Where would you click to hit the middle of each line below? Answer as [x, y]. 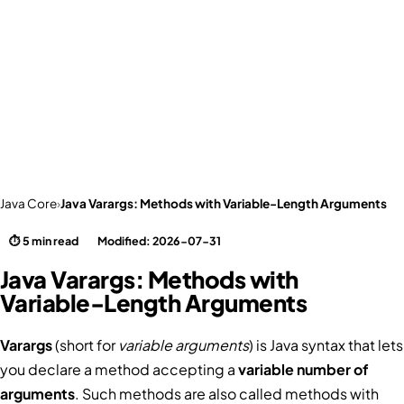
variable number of [303, 370]
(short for [85, 345]
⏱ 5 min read [44, 240]
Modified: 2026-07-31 [160, 240]
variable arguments [184, 345]
